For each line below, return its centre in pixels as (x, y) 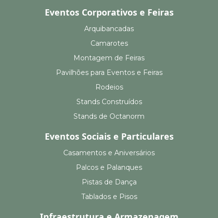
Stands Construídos (109, 102)
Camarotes (109, 44)
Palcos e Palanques (109, 168)
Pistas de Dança (109, 182)
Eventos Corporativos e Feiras (109, 12)
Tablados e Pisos (109, 197)
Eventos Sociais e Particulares (109, 136)
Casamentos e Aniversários (109, 153)
